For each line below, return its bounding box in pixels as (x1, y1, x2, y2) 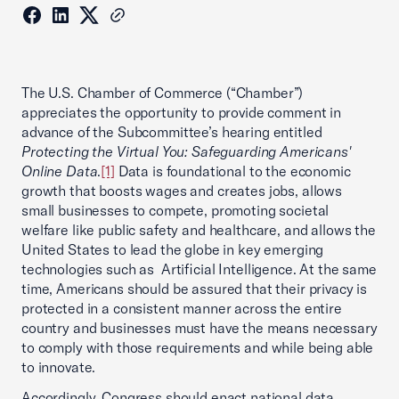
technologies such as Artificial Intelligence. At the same (21, 260, 377, 278)
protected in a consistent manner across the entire (21, 299, 342, 317)
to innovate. (21, 358, 96, 376)
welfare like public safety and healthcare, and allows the (21, 221, 376, 239)
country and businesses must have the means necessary (21, 319, 378, 337)
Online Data (21, 162, 98, 180)
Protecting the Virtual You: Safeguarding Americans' (21, 142, 352, 160)
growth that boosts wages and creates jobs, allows (21, 182, 342, 199)
